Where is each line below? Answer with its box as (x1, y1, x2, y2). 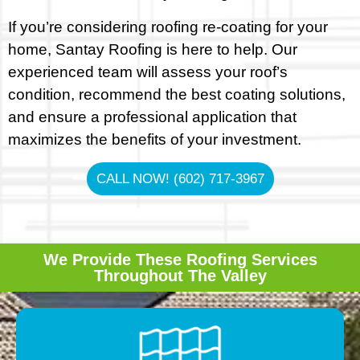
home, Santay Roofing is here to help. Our (8, 40, 297, 58)
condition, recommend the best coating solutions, (8, 85, 346, 103)
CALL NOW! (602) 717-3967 (96, 171, 264, 186)
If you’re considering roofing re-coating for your (8, 18, 328, 35)
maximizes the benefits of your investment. (8, 130, 301, 148)
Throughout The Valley (93, 267, 267, 284)
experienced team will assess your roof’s (8, 63, 288, 80)
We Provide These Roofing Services (43, 251, 317, 268)
